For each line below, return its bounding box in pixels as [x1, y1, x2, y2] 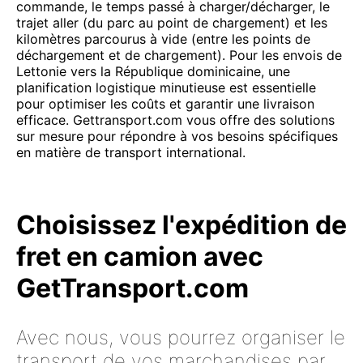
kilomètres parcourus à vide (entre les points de [16, 31, 310, 47]
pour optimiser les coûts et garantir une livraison [16, 96, 314, 112]
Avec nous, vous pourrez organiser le [16, 325, 345, 349]
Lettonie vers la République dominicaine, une [16, 63, 290, 79]
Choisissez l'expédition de [16, 209, 347, 241]
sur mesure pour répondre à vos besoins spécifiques [16, 128, 338, 144]
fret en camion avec [16, 241, 263, 272]
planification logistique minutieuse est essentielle [16, 79, 316, 96]
